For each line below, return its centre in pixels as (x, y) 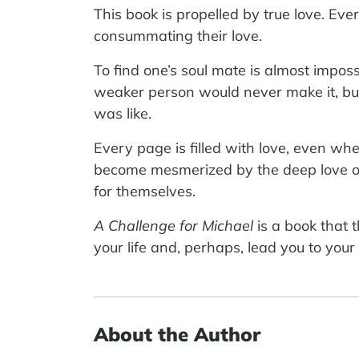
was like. (123, 113)
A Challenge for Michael (173, 225)
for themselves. (145, 191)
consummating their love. (178, 35)
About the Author (177, 334)
